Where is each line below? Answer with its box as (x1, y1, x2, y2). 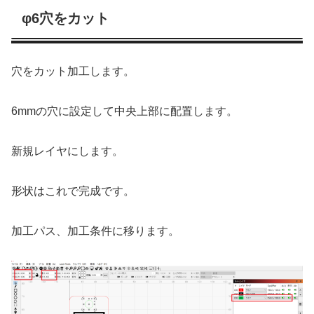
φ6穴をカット (22, 11, 109, 27)
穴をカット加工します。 (11, 65, 135, 78)
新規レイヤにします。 (11, 145, 123, 158)
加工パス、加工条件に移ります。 (11, 224, 179, 237)
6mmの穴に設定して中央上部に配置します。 (11, 105, 238, 118)
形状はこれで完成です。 (11, 184, 135, 197)
